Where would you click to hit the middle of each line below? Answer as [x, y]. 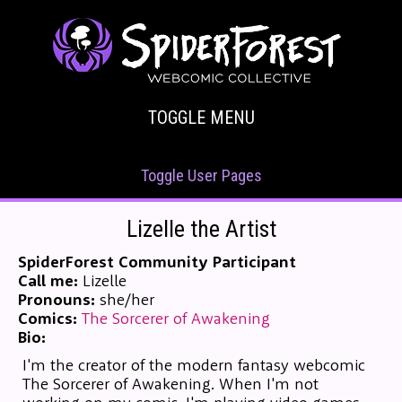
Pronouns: [57, 300]
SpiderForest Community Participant [157, 262]
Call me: [48, 281]
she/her [125, 300]
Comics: [48, 319]
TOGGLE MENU [201, 118]
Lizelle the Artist [201, 229]
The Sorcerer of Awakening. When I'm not [170, 384]
